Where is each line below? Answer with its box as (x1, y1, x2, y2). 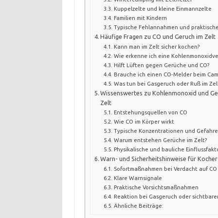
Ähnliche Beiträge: (113, 202, 163, 209)
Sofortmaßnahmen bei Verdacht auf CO (113, 165, 217, 172)
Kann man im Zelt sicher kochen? (113, 43, 200, 50)
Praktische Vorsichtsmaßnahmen (113, 183, 199, 190)
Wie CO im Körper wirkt (113, 118, 174, 125)
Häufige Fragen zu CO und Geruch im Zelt (100, 33, 216, 40)
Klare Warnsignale (113, 174, 162, 181)
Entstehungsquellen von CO (113, 109, 187, 115)
